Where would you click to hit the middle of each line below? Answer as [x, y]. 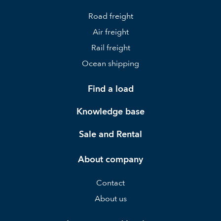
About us [110, 199]
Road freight [110, 16]
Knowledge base [110, 111]
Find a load [110, 89]
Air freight [110, 32]
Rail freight [110, 48]
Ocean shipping [110, 63]
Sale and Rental [110, 134]
